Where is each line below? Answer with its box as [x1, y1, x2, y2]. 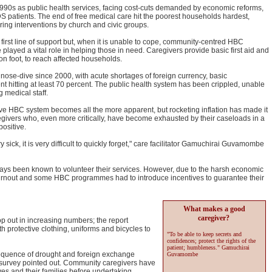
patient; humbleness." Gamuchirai [167, 244, 250, 251]
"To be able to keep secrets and [167, 231, 242, 237]
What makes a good [183, 205, 245, 213]
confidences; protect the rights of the [167, 237, 256, 244]
